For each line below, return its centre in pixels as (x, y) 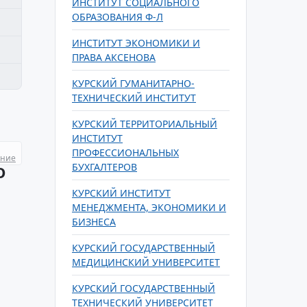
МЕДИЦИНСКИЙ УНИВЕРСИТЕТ (146, 262)
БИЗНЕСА (94, 222)
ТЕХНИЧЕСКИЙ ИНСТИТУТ (134, 98)
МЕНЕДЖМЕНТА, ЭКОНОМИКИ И (149, 207)
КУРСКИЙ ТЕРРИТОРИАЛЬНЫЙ (145, 124)
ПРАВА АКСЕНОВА (114, 57)
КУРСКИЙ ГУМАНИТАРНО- (133, 83)
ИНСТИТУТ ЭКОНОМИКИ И (136, 43)
